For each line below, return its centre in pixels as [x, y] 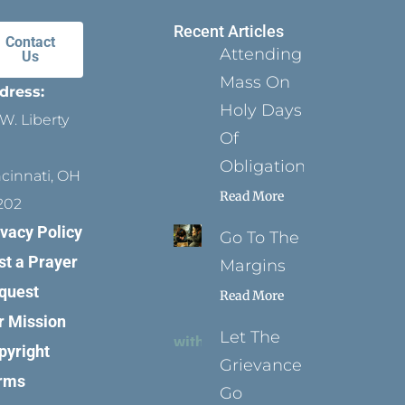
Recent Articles [228, 31]
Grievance [261, 365]
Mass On [255, 82]
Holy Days [261, 110]
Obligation [263, 166]
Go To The [260, 238]
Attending [261, 54]
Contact [31, 42]
